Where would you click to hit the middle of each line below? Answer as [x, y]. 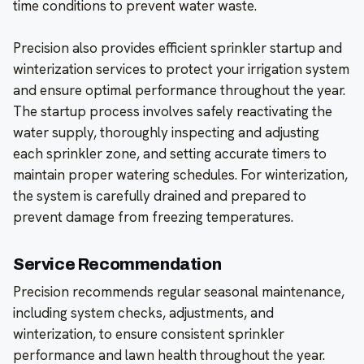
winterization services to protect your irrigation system [181, 69]
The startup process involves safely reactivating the [173, 112]
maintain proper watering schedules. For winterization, [180, 175]
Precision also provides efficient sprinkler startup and [178, 48]
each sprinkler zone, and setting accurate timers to [170, 154]
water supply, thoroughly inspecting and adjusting [166, 133]
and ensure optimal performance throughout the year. [179, 91]
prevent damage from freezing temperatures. [153, 217]
